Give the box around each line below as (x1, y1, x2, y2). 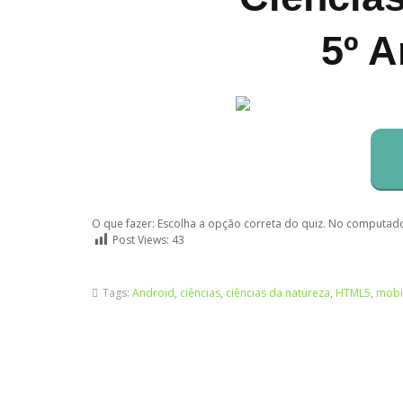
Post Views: (112, 232, 169, 248)
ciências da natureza (226, 285, 330, 300)
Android (132, 285, 175, 300)
